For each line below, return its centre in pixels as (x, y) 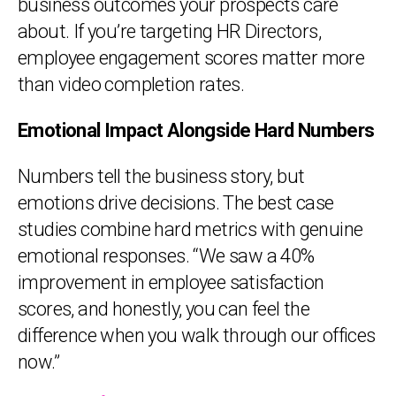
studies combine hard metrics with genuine (190, 229)
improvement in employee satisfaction (171, 282)
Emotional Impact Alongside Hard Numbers (196, 130)
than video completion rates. (131, 84)
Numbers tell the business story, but (161, 176)
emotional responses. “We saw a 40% (166, 256)
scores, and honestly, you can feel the (164, 309)
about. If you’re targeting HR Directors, (169, 31)
